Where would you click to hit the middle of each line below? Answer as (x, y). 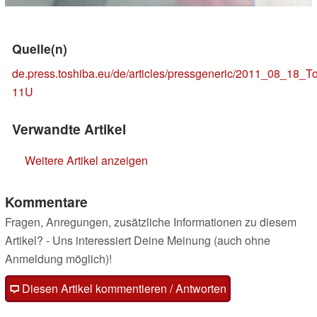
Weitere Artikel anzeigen (86, 161)
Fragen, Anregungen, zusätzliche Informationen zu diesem (151, 222)
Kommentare (46, 202)
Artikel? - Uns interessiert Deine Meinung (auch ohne (138, 241)
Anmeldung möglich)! (58, 259)
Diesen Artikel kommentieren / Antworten (123, 289)
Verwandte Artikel (69, 129)
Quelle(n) (40, 49)
